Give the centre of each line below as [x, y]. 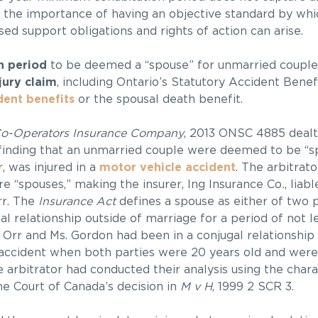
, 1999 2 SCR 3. [253, 287]
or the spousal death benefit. [158, 100]
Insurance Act [77, 202]
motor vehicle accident [167, 168]
